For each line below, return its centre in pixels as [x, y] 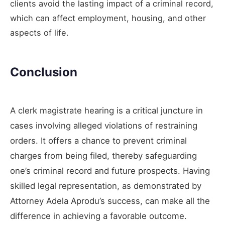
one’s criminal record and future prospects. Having [110, 171]
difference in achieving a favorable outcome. [98, 216]
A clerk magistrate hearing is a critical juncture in [106, 110]
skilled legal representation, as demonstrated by [106, 186]
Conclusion [44, 72]
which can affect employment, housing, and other [108, 18]
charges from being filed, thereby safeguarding [103, 155]
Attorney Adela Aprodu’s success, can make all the [110, 201]
